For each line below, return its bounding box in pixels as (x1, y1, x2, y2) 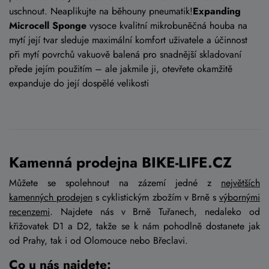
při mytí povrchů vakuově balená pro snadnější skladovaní (9, 47, 241, 61)
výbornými (219, 190, 260, 204)
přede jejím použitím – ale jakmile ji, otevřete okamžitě (9, 61, 232, 76)
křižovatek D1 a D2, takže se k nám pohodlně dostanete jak (9, 219, 260, 233)
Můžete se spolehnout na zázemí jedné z (9, 175, 221, 190)
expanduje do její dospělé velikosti (9, 76, 149, 90)
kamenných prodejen (9, 190, 93, 204)
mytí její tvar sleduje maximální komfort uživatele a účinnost (9, 32, 247, 47)
